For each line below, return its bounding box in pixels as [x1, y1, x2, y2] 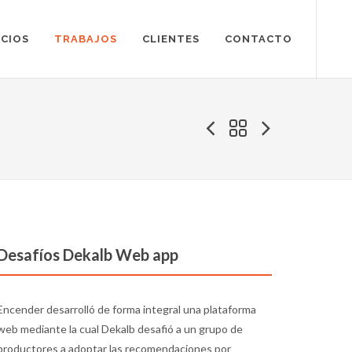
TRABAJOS [54, 33, 117, 45]
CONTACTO [225, 33, 292, 45]
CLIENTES [142, 33, 200, 45]
